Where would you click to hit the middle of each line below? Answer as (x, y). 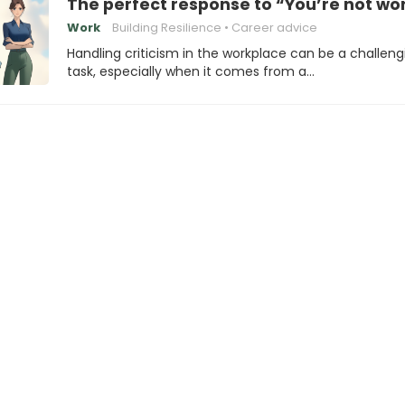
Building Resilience (167, 28)
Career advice (274, 28)
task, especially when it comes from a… (191, 71)
